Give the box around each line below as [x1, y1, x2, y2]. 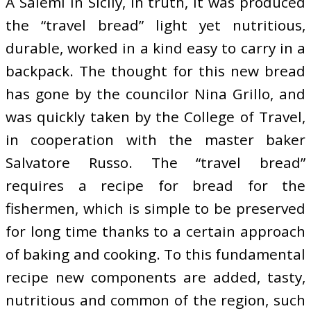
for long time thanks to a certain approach [6, 221, 305, 242]
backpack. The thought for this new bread [6, 61, 305, 81]
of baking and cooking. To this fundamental [6, 244, 305, 264]
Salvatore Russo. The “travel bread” [6, 153, 305, 173]
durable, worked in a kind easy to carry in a [6, 38, 305, 58]
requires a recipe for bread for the [6, 176, 305, 196]
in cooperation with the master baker [6, 130, 305, 150]
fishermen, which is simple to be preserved [6, 199, 305, 219]
